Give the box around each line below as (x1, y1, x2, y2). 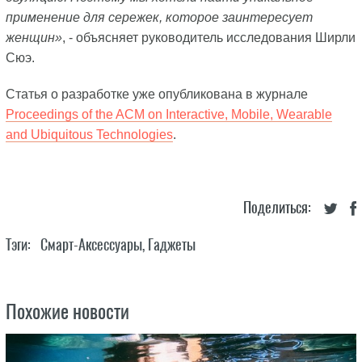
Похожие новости (5, 298, 129, 325)
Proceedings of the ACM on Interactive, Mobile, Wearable (5, 107, 332, 122)
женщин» (5, 31, 62, 45)
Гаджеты (147, 234, 196, 255)
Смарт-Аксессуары (40, 234, 142, 255)
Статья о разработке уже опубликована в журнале (5, 87, 308, 102)
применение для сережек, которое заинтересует (5, 11, 313, 25)
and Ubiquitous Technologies (5, 128, 173, 142)
